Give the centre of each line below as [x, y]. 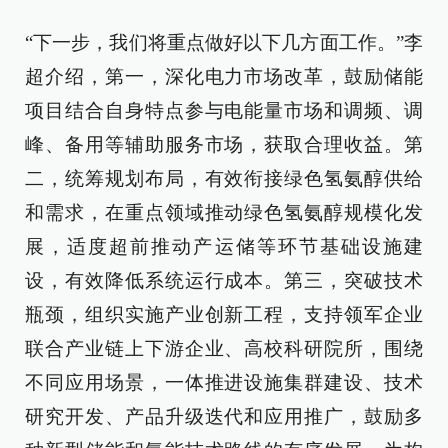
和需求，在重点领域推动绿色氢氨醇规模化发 [224, 212]
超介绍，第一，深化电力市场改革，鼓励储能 [224, 76]
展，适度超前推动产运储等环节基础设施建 [224, 246]
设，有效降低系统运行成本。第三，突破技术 [224, 280]
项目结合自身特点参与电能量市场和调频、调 [224, 110]
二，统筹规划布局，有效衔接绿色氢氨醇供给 [224, 178]
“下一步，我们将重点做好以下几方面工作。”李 [224, 42]
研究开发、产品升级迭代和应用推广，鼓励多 [224, 416]
